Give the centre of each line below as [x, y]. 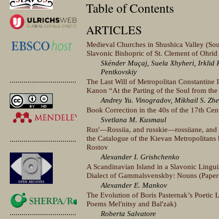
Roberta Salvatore [129, 213]
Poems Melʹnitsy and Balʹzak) [132, 203]
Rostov [98, 147]
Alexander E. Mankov [134, 185]
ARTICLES [114, 30]
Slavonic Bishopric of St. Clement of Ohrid [152, 53]
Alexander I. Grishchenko [140, 156]
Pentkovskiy [119, 71]
